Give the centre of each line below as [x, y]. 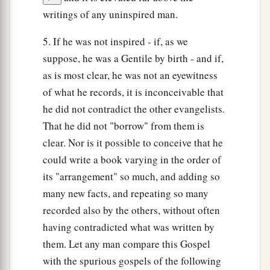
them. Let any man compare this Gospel [127, 244]
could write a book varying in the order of [132, 160]
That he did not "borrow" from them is [124, 126]
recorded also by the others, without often [131, 210]
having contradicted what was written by [129, 227]
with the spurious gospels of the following [132, 261]
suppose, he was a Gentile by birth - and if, [133, 58]
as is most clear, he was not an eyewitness [130, 75]
